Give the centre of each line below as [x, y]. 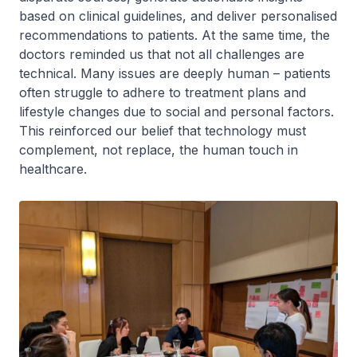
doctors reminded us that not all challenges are [162, 54]
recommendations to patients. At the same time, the [175, 35]
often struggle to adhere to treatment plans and [163, 92]
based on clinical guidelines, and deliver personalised [178, 16]
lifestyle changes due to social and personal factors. [177, 112]
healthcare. [55, 169]
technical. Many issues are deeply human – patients [175, 73]
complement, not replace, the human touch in [159, 150]
